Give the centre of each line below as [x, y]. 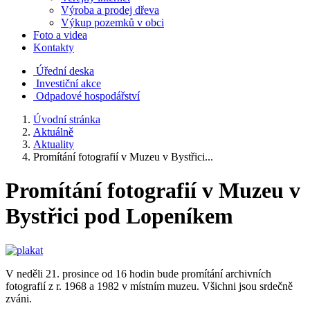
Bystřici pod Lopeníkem [119, 216]
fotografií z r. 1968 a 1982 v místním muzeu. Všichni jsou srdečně [149, 286]
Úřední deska [65, 71]
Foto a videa [60, 35]
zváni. [19, 298]
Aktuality [54, 144]
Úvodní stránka [67, 119]
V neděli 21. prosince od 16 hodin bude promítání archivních [138, 273]
